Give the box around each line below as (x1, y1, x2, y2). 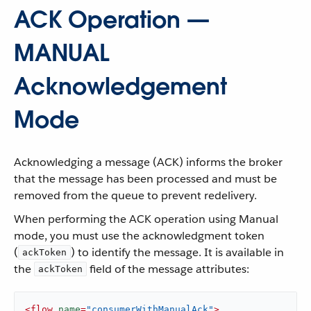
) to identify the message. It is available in (71, 245, 284, 260)
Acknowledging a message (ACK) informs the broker (14, 155, 283, 169)
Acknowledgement (14, 72, 227, 101)
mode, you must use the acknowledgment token (14, 228, 264, 243)
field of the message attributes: (87, 262, 249, 276)
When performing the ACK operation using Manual (14, 212, 278, 226)
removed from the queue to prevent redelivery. (14, 188, 257, 203)
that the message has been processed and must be (14, 171, 277, 186)
